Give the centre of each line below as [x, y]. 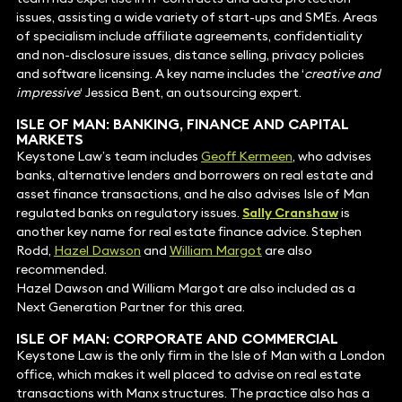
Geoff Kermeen [246, 157]
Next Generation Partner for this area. [130, 307]
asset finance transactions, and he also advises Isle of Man [192, 194]
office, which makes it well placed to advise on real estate [188, 375]
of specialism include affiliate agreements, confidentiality [189, 36]
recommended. [61, 270]
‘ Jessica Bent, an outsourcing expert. [190, 93]
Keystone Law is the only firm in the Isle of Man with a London [200, 356]
